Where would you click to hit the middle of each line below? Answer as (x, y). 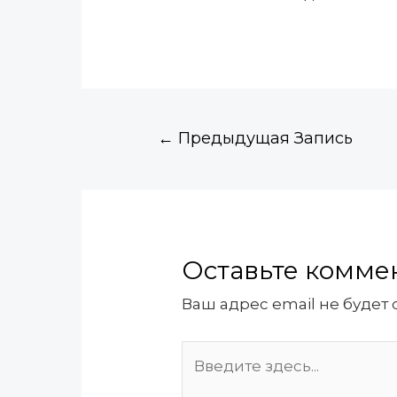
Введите (215, 353)
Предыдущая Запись (263, 137)
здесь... (208, 381)
